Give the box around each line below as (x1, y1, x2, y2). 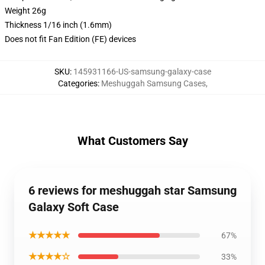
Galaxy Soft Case (28, 200, 119, 214)
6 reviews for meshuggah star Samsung (28, 183, 237, 198)
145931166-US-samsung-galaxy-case (73, 67, 211, 76)
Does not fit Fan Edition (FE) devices (5, 34, 136, 44)
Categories (57, 79, 98, 88)
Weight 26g (5, 6, 46, 15)
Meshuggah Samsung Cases (101, 79, 206, 88)
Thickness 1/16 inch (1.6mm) (5, 20, 112, 30)
